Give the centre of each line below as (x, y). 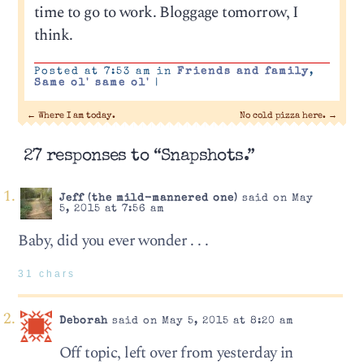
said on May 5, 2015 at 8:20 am (201, 322)
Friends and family (243, 72)
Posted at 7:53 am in (105, 72)
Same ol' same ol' (92, 84)
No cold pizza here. (284, 116)
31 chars (47, 273)
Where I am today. (76, 116)
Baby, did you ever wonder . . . (113, 241)
